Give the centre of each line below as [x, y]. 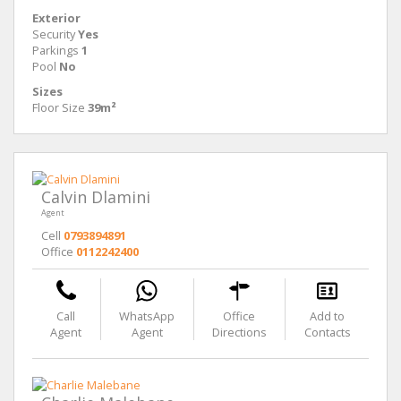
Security [54, 34]
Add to [328, 316]
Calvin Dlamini [96, 197]
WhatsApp [147, 316]
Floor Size [59, 108]
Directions [239, 333]
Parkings [55, 51]
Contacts [327, 333]
